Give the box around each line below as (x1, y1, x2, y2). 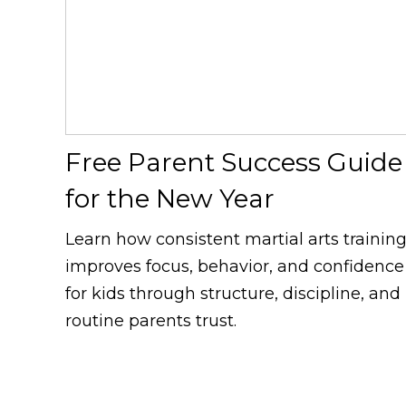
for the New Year (65, 183, 275, 215)
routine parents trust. (65, 311, 237, 332)
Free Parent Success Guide (65, 147, 402, 179)
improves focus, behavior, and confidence (65, 256, 404, 277)
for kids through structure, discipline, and (65, 284, 401, 304)
